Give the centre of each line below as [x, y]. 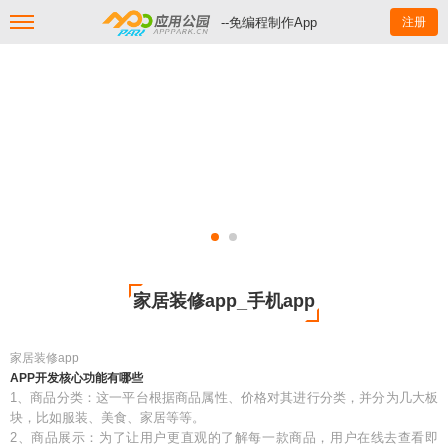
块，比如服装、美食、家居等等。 [107, 417]
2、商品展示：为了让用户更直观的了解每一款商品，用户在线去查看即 [224, 437]
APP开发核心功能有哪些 [76, 378]
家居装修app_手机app [224, 301]
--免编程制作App [268, 22]
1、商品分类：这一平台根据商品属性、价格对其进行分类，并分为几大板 [224, 397]
